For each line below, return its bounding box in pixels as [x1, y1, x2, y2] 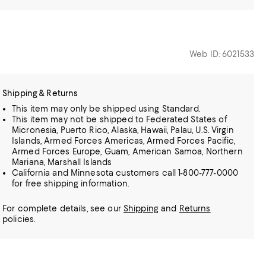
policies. [2, 214, 36, 224]
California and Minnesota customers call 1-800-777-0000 [12, 168, 239, 178]
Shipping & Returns [2, 88, 78, 98]
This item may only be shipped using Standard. [12, 104, 200, 113]
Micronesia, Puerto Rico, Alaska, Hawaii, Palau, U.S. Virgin [12, 125, 234, 135]
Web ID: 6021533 [189, 49, 254, 59]
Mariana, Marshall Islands [12, 157, 112, 167]
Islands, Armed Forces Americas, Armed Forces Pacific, [12, 136, 235, 145]
